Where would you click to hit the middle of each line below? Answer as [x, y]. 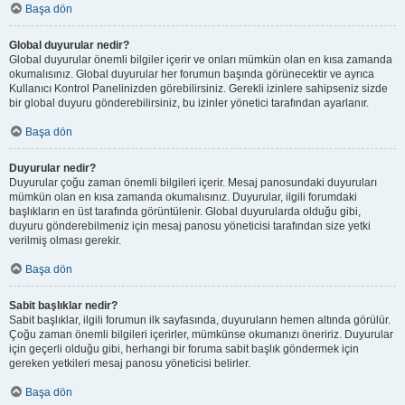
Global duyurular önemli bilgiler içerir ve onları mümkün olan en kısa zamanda [201, 60]
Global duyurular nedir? [69, 45]
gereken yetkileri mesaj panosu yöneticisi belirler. [130, 363]
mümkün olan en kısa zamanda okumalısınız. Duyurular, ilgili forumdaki [183, 197]
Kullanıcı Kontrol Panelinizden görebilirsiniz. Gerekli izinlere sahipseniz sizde [198, 89]
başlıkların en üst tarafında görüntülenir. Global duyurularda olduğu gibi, [185, 212]
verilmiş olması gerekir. [65, 240]
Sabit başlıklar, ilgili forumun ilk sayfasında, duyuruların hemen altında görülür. [200, 320]
